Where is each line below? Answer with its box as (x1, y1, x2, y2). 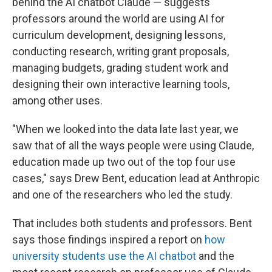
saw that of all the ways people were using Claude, (12, 139, 254, 152)
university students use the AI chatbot (12, 250, 196, 262)
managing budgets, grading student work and (12, 61, 228, 74)
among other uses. (12, 94, 103, 107)
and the (196, 250, 234, 262)
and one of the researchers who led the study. (12, 188, 233, 201)
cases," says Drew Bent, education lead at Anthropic (12, 172, 260, 185)
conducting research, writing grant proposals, (12, 45, 229, 58)
